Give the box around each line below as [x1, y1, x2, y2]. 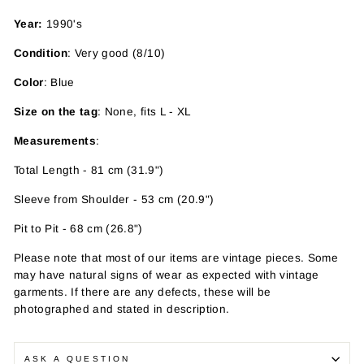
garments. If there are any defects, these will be [14, 285, 271, 298]
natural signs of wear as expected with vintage [69, 268, 319, 281]
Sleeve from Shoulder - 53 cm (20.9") [14, 193, 214, 206]
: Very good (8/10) [67, 46, 166, 59]
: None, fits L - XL [97, 105, 192, 118]
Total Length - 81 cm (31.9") [14, 163, 164, 176]
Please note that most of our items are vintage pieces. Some [14, 251, 339, 264]
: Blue [43, 76, 75, 89]
